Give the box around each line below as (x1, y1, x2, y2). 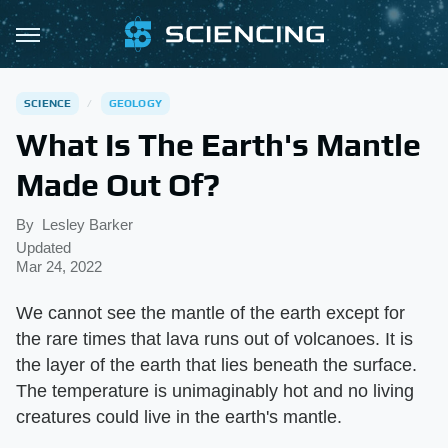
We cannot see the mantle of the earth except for (16, 303, 405, 323)
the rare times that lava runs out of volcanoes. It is (16, 329, 413, 349)
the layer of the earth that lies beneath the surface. (16, 355, 417, 375)
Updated (16, 239, 71, 256)
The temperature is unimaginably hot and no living (16, 381, 414, 401)
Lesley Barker (42, 216, 133, 233)
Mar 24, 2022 (16, 258, 102, 275)
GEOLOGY (108, 97, 163, 109)
